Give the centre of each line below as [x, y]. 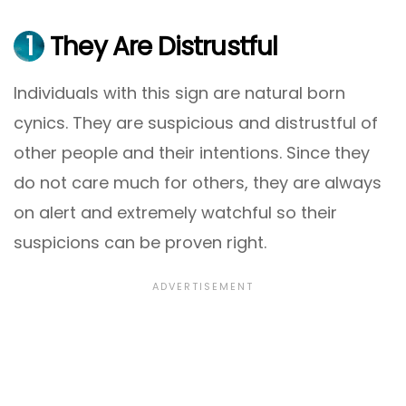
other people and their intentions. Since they [192, 153]
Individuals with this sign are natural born [179, 93]
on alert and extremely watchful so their [175, 213]
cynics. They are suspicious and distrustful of [196, 123]
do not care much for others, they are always [198, 183]
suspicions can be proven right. [140, 243]
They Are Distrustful [161, 47]
